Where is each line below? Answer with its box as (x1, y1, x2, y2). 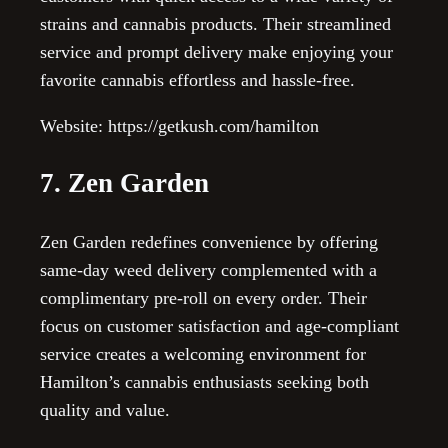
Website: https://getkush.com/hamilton (40, 116, 319, 137)
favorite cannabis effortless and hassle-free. (40, 70, 355, 91)
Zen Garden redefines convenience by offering (40, 231, 378, 252)
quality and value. (40, 399, 170, 420)
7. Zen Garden (40, 168, 209, 199)
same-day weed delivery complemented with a (40, 259, 377, 280)
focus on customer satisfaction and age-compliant (40, 315, 399, 336)
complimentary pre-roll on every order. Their (40, 287, 367, 308)
